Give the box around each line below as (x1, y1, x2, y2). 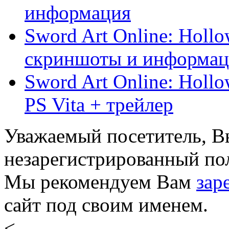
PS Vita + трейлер (25, 94, 173, 116)
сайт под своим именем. (4, 194, 208, 216)
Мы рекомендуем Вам (4, 171, 196, 193)
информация (25, 2, 131, 24)
